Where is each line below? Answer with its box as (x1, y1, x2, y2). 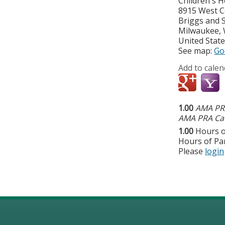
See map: (178, 45, 214, 57)
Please (178, 146, 205, 157)
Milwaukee (178, 25, 219, 37)
